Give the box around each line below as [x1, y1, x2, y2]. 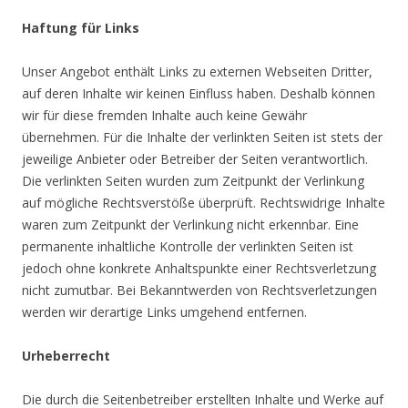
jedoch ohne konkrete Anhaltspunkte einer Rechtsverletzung [22, 260, 376, 277]
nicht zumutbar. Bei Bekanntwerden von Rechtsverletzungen [22, 281, 377, 299]
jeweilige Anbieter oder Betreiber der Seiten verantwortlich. [22, 150, 368, 168]
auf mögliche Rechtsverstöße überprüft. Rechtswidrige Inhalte [22, 194, 385, 211]
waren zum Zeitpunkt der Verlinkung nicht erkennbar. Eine [22, 216, 359, 233]
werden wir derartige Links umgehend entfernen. [22, 303, 307, 321]
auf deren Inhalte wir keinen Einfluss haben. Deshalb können [22, 85, 375, 102]
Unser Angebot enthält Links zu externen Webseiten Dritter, [22, 63, 372, 80]
